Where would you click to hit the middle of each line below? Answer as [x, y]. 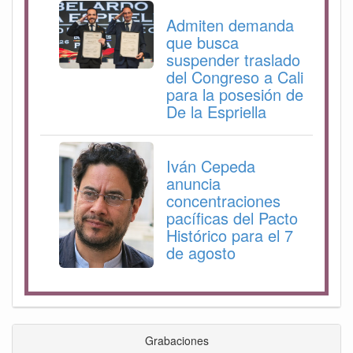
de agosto [201, 253]
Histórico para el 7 [230, 236]
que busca [203, 43]
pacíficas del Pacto [232, 218]
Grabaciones [176, 341]
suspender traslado [233, 60]
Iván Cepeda [211, 166]
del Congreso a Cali [235, 77]
